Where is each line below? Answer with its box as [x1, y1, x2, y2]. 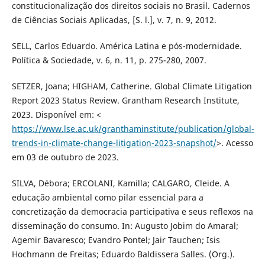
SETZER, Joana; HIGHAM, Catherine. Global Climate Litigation [11, 80, 252, 92]
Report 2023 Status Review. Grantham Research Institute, [11, 95, 240, 106]
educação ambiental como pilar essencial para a [11, 192, 203, 203]
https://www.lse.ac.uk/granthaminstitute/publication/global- [11, 123, 254, 135]
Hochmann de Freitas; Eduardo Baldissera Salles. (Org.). [11, 248, 235, 260]
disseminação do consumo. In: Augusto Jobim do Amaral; [11, 220, 238, 232]
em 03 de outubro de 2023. [11, 151, 119, 163]
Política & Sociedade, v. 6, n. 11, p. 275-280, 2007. [11, 54, 206, 66]
